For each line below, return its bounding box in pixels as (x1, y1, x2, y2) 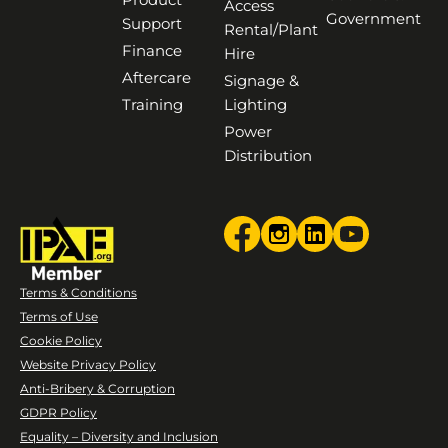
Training (122, 94, 183, 114)
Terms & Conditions (20, 285, 137, 301)
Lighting (224, 94, 287, 114)
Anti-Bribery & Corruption (20, 381, 175, 397)
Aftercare (122, 67, 191, 87)
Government (326, 8, 421, 28)
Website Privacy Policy (20, 357, 156, 373)
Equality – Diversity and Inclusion (20, 429, 218, 445)
